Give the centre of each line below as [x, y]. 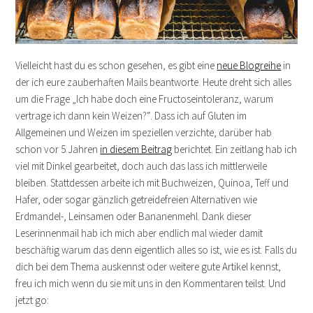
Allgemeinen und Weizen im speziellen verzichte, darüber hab [144, 132]
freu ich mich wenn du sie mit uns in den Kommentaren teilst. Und [151, 283]
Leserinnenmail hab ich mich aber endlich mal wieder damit [139, 233]
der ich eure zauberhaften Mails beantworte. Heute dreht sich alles [154, 82]
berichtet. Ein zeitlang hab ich [235, 149]
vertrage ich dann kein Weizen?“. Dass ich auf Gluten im [131, 115]
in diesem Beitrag [136, 149]
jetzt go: [32, 300]
